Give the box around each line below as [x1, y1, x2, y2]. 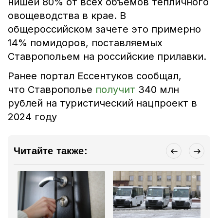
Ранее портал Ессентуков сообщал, [8, 70, 182, 82]
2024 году [8, 111, 57, 123]
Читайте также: [14, 145, 88, 156]
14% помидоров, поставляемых [8, 37, 163, 49]
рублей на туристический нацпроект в [8, 97, 197, 109]
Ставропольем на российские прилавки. [8, 51, 206, 62]
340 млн [135, 84, 179, 95]
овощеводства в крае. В [8, 10, 126, 21]
